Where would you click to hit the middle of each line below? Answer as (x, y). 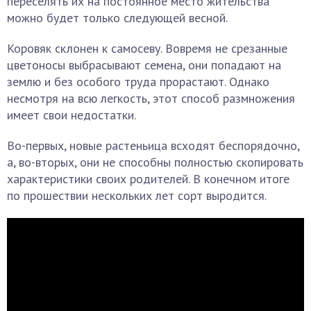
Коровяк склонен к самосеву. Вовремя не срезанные (147, 48)
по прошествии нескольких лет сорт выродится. (137, 195)
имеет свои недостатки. (72, 115)
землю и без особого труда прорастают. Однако (138, 82)
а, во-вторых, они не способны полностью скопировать (155, 162)
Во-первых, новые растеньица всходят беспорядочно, (153, 145)
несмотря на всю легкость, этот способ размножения (151, 98)
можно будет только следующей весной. (117, 18)
